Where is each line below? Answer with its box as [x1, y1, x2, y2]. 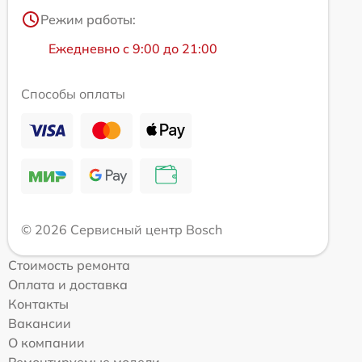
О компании [8, 334, 85, 351]
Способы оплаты [21, 85, 125, 102]
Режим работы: [40, 11, 136, 27]
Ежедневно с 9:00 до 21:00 [48, 40, 217, 57]
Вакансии [8, 314, 71, 331]
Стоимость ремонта [8, 256, 130, 273]
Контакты [8, 295, 69, 312]
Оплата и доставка [8, 276, 128, 293]
